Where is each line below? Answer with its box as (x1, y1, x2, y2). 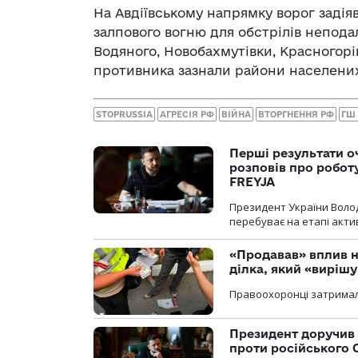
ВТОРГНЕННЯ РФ (258, 109, 334, 120)
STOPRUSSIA (96, 109, 153, 120)
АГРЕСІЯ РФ (160, 109, 214, 120)
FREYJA (229, 175, 275, 189)
